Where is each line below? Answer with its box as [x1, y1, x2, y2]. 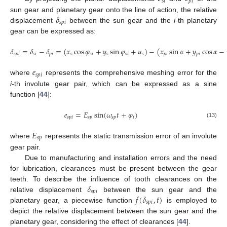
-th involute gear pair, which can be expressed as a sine [12, 79, 217, 88]
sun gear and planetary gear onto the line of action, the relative [10, 5, 217, 14]
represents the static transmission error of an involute [43, 132, 217, 140]
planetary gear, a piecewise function [10, 196, 136, 204]
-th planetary [175, 16, 217, 24]
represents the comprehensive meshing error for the [43, 68, 217, 77]
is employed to [163, 196, 217, 204]
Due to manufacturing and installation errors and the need [24, 153, 217, 162]
